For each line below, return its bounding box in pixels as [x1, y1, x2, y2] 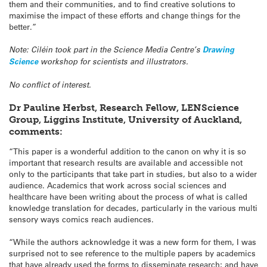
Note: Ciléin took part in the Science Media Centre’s [9, 44, 203, 55]
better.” [9, 21, 36, 32]
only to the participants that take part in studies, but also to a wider [9, 168, 257, 179]
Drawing [203, 44, 234, 55]
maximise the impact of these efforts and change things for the [9, 10, 240, 20]
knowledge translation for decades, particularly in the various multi [9, 202, 257, 213]
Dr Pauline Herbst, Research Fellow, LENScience [9, 102, 239, 114]
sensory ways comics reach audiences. [9, 213, 154, 224]
